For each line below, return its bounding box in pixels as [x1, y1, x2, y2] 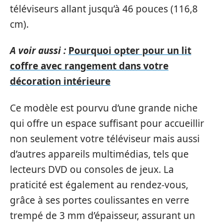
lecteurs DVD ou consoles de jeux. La [10, 163, 174, 176]
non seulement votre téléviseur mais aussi [10, 132, 200, 145]
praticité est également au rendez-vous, [10, 178, 188, 191]
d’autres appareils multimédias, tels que [10, 147, 189, 161]
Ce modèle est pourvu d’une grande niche [10, 101, 198, 114]
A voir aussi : [10, 44, 66, 57]
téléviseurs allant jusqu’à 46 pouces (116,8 [10, 2, 198, 15]
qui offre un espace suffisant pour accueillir [10, 116, 204, 130]
